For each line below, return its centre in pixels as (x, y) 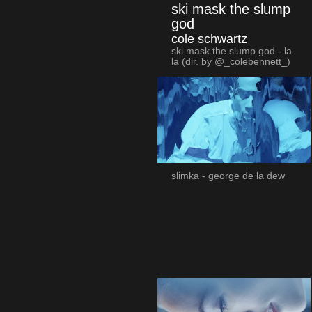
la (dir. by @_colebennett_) (231, 62)
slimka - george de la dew (228, 176)
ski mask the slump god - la (231, 52)
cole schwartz (209, 39)
